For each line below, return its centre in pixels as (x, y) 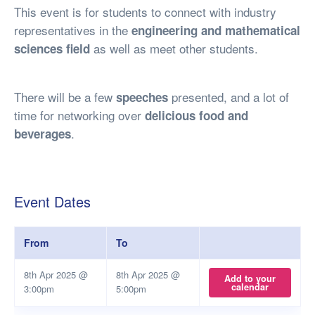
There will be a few (65, 97)
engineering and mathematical (216, 30)
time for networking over (79, 115)
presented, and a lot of (230, 97)
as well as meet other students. (174, 48)
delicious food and (197, 115)
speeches (144, 97)
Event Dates (52, 201)
